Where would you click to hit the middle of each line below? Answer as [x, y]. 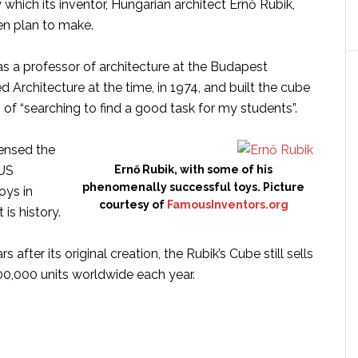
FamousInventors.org [227, 205]
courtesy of [133, 205]
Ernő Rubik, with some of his [193, 169]
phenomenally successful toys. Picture [193, 187]
